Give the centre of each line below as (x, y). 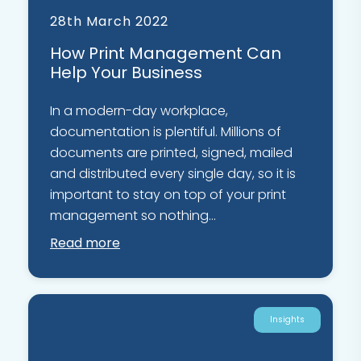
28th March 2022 (109, 22)
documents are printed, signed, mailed (171, 153)
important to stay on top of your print (168, 195)
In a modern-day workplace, (139, 111)
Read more (85, 243)
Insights (287, 320)
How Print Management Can (166, 54)
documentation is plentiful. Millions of (166, 132)
